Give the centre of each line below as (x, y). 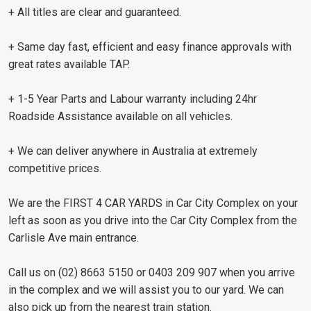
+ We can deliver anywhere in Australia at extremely (133, 151)
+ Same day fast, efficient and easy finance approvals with (150, 47)
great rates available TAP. (69, 64)
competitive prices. (55, 168)
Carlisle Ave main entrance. (74, 237)
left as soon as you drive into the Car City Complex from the (153, 220)
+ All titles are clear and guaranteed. (95, 12)
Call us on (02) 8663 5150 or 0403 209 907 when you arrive (152, 272)
